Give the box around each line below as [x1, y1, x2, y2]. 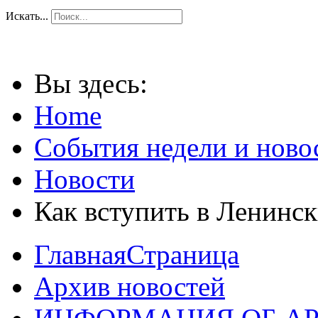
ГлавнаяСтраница [34, 239, 239, 270]
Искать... [6, 10, 48, 23]
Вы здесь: [34, 68, 162, 99]
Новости [34, 164, 135, 195]
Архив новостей [34, 271, 225, 302]
